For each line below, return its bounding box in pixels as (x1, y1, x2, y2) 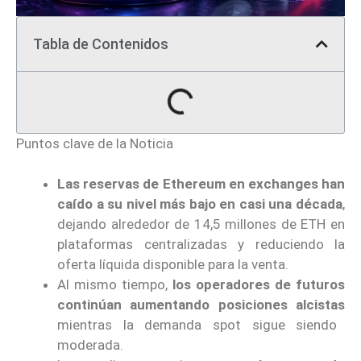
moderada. (57, 337, 123, 354)
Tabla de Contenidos (33, 35, 168, 52)
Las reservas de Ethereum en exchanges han (57, 176, 345, 193)
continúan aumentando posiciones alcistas (57, 297, 345, 313)
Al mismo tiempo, (57, 276, 172, 293)
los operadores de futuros (172, 276, 345, 293)
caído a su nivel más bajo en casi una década (57, 196, 342, 213)
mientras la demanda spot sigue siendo (57, 317, 338, 334)
